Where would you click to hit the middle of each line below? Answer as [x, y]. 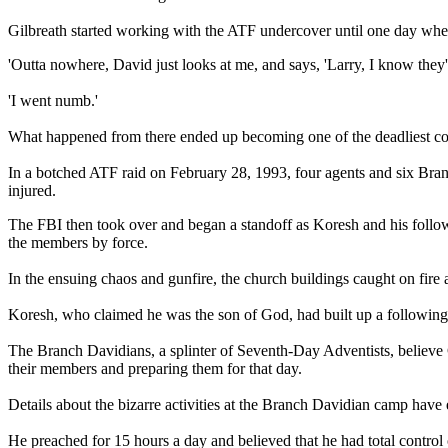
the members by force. [80, 243]
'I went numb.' [53, 101]
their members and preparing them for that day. [155, 369]
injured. [36, 191]
